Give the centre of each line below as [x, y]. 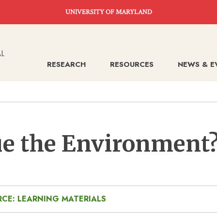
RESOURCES [132, 64]
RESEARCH [66, 64]
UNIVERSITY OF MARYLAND [108, 12]
